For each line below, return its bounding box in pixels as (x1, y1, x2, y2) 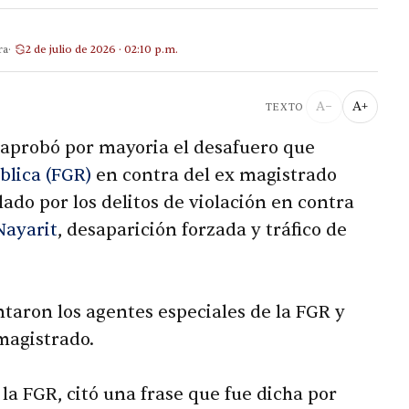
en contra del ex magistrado (91, 164, 337, 187)
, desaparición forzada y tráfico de (58, 219, 347, 242)
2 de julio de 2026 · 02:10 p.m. (26, 41, 178, 57)
